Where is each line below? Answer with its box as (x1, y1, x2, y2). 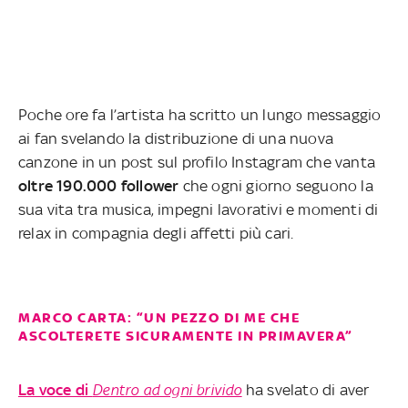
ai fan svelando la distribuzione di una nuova (18, 128, 334, 148)
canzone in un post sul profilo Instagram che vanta (18, 152, 376, 171)
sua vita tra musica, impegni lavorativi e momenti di (18, 199, 379, 219)
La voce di (18, 380, 93, 399)
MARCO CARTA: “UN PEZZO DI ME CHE (18, 309, 300, 326)
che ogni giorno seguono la (178, 176, 373, 195)
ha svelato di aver (241, 380, 370, 399)
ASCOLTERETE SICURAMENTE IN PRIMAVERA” (18, 327, 353, 344)
